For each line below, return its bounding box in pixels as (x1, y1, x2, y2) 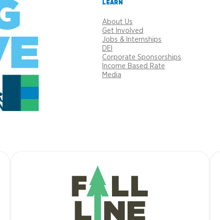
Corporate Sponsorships (102, 54, 181, 61)
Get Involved (102, 27, 143, 34)
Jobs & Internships (102, 36, 162, 43)
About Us (102, 18, 133, 26)
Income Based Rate (102, 62, 165, 70)
